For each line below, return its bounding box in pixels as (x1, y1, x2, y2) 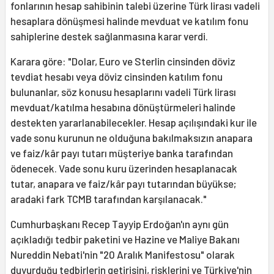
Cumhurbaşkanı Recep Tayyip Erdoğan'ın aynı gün (10, 218, 229, 231)
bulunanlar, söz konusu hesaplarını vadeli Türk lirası (10, 86, 236, 98)
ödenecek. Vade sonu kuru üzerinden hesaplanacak (10, 162, 237, 175)
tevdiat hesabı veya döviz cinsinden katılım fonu (10, 70, 223, 83)
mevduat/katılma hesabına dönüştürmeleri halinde (10, 101, 235, 114)
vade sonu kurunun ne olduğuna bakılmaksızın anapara (10, 131, 253, 144)
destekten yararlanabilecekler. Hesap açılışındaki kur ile (10, 116, 257, 129)
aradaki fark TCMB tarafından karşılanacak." (10, 193, 207, 206)
